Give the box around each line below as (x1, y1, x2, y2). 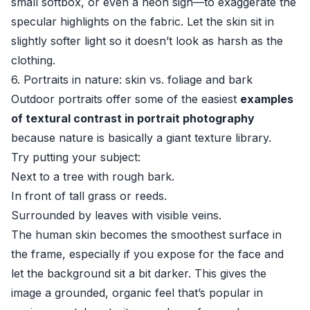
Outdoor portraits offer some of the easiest (11, 92, 240, 106)
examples (240, 92, 293, 106)
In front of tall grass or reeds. (11, 189, 167, 203)
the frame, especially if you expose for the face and (11, 247, 284, 261)
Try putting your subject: (11, 150, 140, 164)
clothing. (11, 53, 55, 67)
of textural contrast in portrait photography (11, 111, 255, 125)
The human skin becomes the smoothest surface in (11, 228, 282, 241)
